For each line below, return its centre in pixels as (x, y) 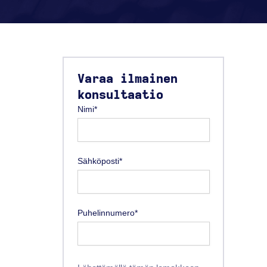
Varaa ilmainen (127, 79)
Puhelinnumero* (107, 212)
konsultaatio (120, 95)
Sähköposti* (100, 161)
